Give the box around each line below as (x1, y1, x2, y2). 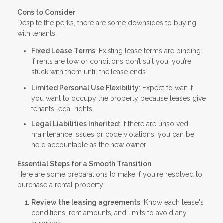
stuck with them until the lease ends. (31, 68, 147, 76)
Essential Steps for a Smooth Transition (17, 160, 151, 168)
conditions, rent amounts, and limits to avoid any (31, 209, 187, 217)
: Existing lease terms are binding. (95, 47, 202, 55)
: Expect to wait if (139, 83, 193, 92)
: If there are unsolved (119, 120, 188, 128)
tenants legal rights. (31, 104, 94, 112)
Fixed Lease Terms (31, 47, 95, 55)
